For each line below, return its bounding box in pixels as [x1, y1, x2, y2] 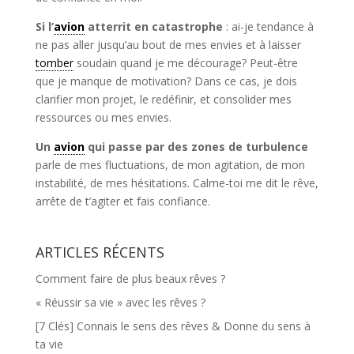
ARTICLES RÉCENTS [35, 243, 164, 262]
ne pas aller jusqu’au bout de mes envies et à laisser [35, 37, 301, 52]
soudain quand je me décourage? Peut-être [73, 55, 298, 70]
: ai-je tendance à [222, 19, 314, 34]
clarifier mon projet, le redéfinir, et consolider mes [35, 92, 292, 107]
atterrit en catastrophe [84, 19, 223, 34]
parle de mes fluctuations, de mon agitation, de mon [35, 157, 305, 172]
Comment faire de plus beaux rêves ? [35, 271, 225, 286]
